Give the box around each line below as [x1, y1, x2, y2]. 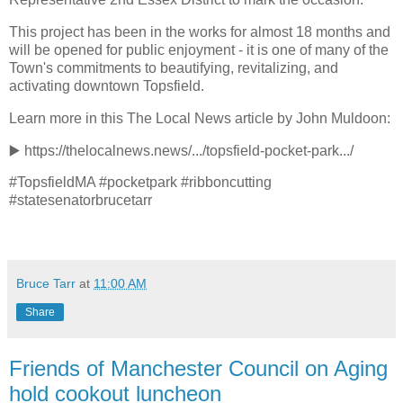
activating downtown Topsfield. [9, 77, 204, 94]
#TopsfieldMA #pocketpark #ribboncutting [9, 175, 272, 191]
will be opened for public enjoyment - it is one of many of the [9, 41, 389, 58]
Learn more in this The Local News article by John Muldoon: [9, 110, 390, 126]
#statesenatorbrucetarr [9, 193, 152, 209]
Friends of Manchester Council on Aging [9, 356, 388, 381]
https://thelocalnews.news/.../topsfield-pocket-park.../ [21, 142, 354, 158]
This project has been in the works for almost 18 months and [9, 23, 390, 40]
